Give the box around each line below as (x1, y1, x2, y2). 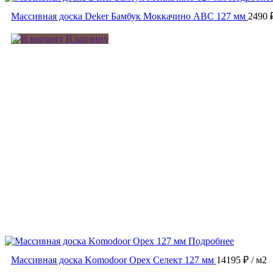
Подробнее (188, 236, 234, 247)
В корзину (63, 34, 108, 44)
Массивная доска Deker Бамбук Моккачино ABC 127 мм (11, 11, 246, 22)
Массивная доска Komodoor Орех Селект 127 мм (11, 255, 214, 266)
